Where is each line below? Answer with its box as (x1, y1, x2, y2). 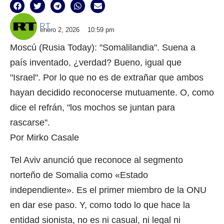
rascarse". (10, 117, 50, 128)
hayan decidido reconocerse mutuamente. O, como (10, 87, 214, 98)
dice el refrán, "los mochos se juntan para (10, 102, 175, 113)
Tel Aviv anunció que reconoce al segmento (10, 154, 183, 165)
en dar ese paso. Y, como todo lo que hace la (10, 199, 190, 210)
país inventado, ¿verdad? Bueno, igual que (10, 57, 181, 68)
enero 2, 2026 (40, 26, 79, 34)
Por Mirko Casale (10, 132, 79, 143)
